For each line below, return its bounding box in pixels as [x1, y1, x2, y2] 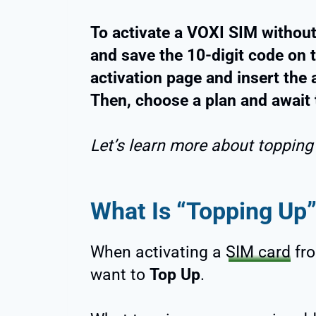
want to [90, 265, 150, 284]
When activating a [90, 242, 226, 262]
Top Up [150, 265, 200, 284]
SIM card [226, 242, 291, 262]
